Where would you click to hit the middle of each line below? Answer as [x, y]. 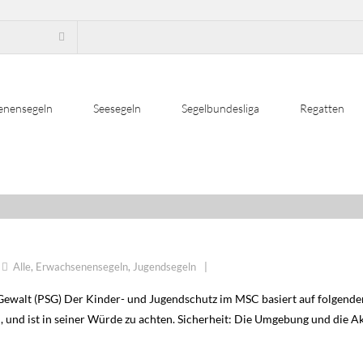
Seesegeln [117, 108]
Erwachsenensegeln [82, 267]
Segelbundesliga [220, 108]
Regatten [322, 108]
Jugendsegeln [164, 267]
